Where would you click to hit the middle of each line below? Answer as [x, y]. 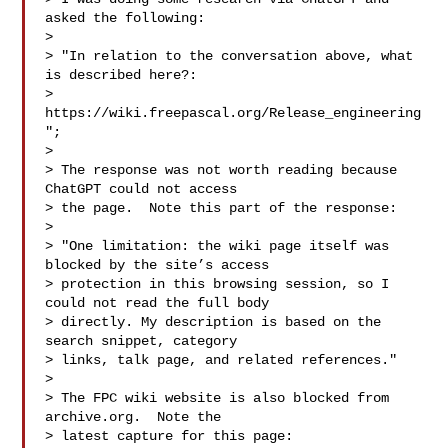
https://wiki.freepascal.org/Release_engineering [233, 113]
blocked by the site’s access [157, 265]
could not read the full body [157, 303]
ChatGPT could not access [141, 189]
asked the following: [125, 18]
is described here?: [121, 75]
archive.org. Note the [133, 417]
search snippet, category [141, 341]
